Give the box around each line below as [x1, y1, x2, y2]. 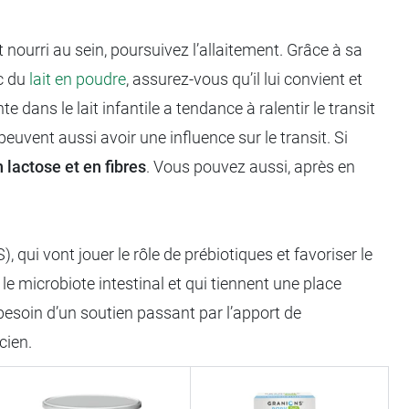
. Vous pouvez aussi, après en [146, 156, 355, 176]
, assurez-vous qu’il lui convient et [126, 68, 362, 89]
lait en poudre [29, 68, 126, 89]
